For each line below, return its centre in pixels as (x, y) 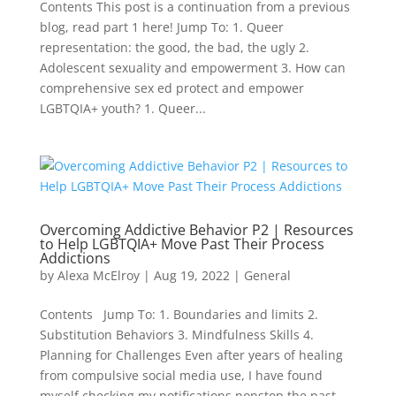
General (267, 275)
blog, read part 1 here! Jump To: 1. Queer (161, 27)
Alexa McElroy (98, 275)
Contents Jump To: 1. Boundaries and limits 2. (179, 314)
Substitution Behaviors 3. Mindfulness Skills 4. (176, 335)
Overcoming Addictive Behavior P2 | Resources (196, 230)
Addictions (75, 258)
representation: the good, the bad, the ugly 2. (174, 47)
